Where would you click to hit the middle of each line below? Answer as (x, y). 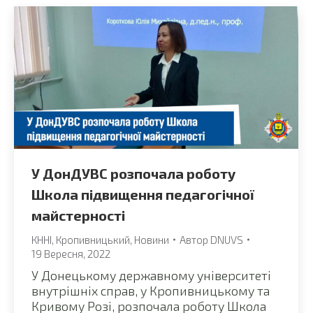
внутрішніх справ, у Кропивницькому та (151, 290)
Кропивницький (93, 239)
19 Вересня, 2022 (71, 253)
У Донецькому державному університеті (151, 275)
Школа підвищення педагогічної (143, 194)
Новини (152, 239)
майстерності (78, 215)
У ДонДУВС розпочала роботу (133, 173)
